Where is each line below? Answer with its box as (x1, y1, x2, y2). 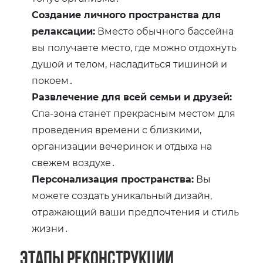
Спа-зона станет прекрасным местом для (32, 107, 236, 120)
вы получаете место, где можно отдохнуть (32, 41, 237, 54)
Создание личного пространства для (32, 8, 221, 21)
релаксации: (32, 25, 96, 38)
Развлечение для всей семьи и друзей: (32, 90, 232, 103)
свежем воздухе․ (32, 156, 116, 169)
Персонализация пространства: (32, 173, 194, 186)
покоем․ (32, 74, 74, 87)
